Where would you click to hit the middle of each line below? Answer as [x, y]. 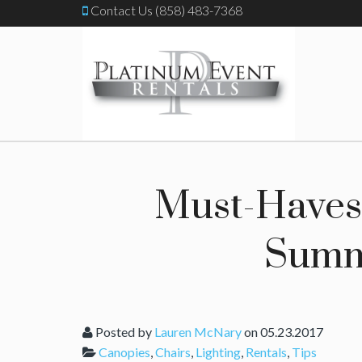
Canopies [124, 352]
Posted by [124, 332]
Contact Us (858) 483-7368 [165, 10]
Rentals [266, 352]
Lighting [218, 352]
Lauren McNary [198, 332]
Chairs [173, 352]
